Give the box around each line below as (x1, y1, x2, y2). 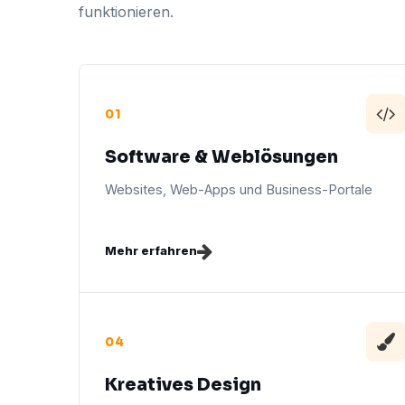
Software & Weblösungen (105, 146, 338, 168)
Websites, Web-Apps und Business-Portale (105, 182, 372, 197)
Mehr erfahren (105, 243, 197, 258)
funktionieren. (79, 3, 174, 21)
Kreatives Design (105, 374, 261, 396)
